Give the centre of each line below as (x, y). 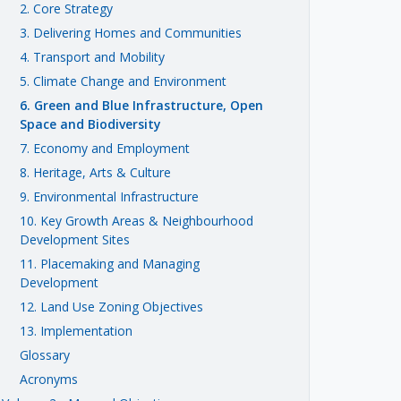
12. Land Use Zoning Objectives (111, 306)
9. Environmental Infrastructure (109, 196)
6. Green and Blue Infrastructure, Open (141, 105)
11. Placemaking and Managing (110, 263)
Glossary (45, 354)
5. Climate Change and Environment (123, 81)
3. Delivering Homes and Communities (131, 32)
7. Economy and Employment (105, 148)
